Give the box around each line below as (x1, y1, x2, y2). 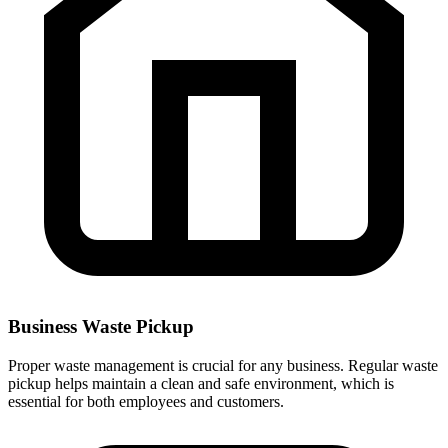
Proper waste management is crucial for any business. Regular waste (8, 357, 438, 375)
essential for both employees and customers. (8, 393, 284, 411)
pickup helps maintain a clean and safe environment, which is (8, 375, 394, 393)
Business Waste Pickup (8, 316, 194, 338)
